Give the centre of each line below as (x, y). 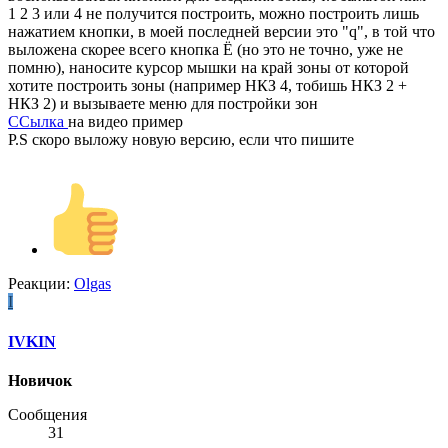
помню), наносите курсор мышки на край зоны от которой (208, 68)
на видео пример (125, 122)
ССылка (38, 122)
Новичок (40, 380)
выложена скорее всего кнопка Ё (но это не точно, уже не (205, 50)
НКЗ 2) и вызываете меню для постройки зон (163, 104)
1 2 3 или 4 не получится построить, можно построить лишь (213, 14)
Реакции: (41, 284)
